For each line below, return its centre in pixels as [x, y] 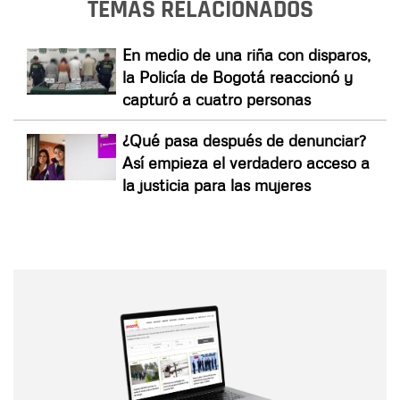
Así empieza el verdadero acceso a [246, 162]
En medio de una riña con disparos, [246, 54]
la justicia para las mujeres [217, 184]
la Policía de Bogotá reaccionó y [237, 76]
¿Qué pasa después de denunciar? [244, 140]
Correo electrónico [117, 351]
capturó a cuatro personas [217, 99]
